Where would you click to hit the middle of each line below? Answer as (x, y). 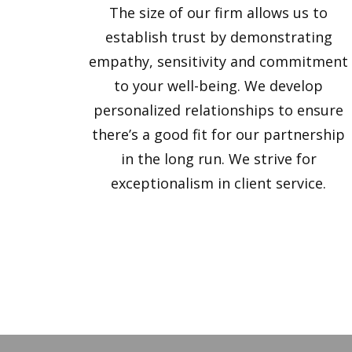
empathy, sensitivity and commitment (219, 62)
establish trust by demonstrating (218, 37)
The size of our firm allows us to (219, 13)
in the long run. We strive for (218, 159)
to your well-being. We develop (219, 86)
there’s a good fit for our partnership (219, 135)
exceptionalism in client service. (219, 183)
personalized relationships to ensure (219, 110)
